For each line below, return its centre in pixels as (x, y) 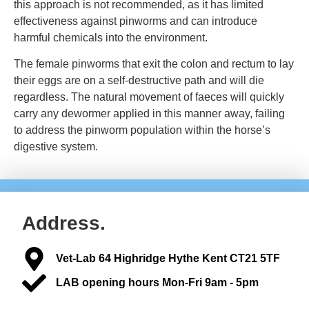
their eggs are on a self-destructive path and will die (139, 81)
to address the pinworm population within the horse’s (142, 130)
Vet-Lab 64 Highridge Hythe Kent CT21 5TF (168, 259)
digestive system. (56, 147)
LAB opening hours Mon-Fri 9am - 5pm (157, 283)
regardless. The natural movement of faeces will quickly (149, 97)
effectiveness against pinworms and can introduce (136, 21)
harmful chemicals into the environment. (111, 37)
